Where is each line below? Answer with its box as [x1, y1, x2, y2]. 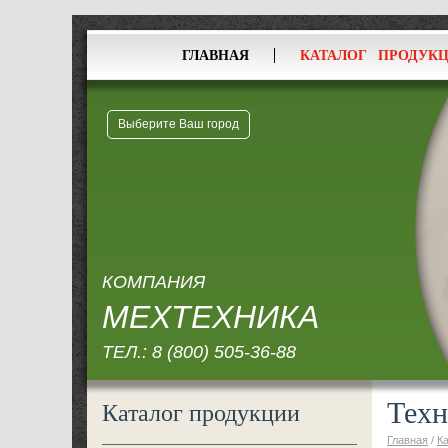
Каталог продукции [102, 396, 300, 428]
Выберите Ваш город [118, 117, 239, 131]
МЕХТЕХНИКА [102, 299, 319, 335]
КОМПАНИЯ [102, 272, 205, 292]
